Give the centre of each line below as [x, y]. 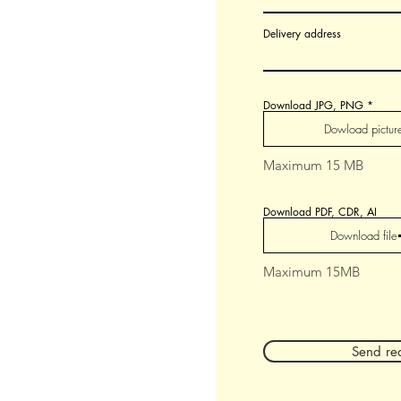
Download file [364, 235]
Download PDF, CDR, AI [320, 212]
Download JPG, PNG [313, 105]
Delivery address [302, 34]
